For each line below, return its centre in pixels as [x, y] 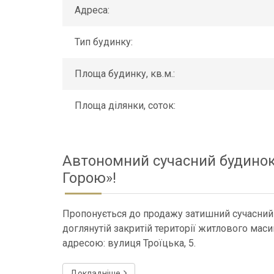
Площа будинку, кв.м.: [125, 74]
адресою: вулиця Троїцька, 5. [129, 243]
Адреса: [92, 10]
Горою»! [89, 178]
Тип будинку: [104, 42]
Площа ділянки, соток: [125, 106]
